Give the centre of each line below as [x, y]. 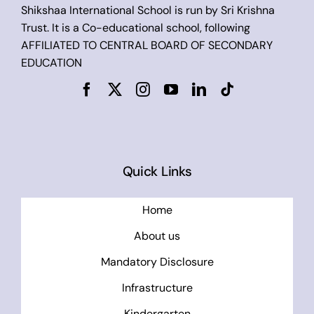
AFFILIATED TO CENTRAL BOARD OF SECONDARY [146, 45]
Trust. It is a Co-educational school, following [135, 27]
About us [157, 236]
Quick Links [157, 171]
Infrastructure [157, 288]
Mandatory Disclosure [157, 262]
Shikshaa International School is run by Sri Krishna [148, 10]
